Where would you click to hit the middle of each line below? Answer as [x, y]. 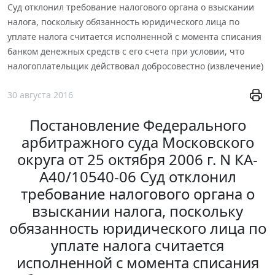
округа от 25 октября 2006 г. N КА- [137, 160]
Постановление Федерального [137, 125]
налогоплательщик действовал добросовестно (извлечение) [135, 66]
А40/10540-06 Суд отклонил [137, 177]
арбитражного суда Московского [137, 142]
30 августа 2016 [40, 95]
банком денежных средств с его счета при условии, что [126, 51]
